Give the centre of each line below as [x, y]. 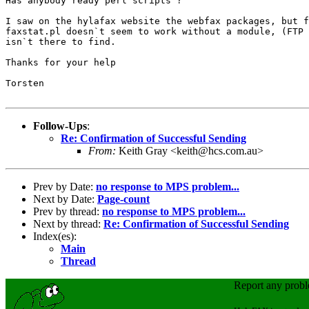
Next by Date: [65, 199]
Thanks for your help [61, 62]
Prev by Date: [64, 186]
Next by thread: [68, 223]
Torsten [25, 83]
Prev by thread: [68, 211]
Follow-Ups [60, 126]
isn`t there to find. [61, 41]
